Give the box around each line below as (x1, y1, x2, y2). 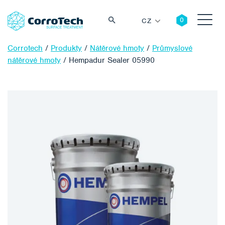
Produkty (51, 43, 82, 54)
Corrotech (8, 43, 43, 54)
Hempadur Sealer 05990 (69, 55, 155, 66)
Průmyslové (152, 43, 192, 54)
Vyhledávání (165, 83, 204, 92)
